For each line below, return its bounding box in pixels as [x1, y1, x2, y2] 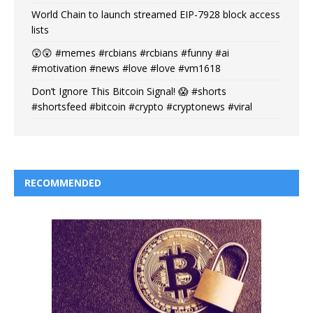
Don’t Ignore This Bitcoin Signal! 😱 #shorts [31, 84, 226, 98]
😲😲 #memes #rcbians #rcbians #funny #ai [31, 45, 229, 59]
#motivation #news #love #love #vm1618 [31, 61, 221, 75]
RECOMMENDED [24, 175, 101, 189]
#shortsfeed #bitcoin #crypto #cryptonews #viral [31, 99, 252, 113]
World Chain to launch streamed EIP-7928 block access [31, 7, 280, 21]
